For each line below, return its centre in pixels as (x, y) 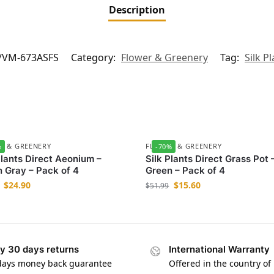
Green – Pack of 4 (186, 171)
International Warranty (219, 250)
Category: (94, 58)
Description (137, 10)
